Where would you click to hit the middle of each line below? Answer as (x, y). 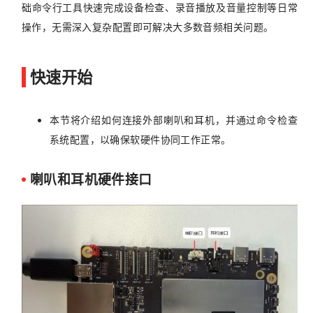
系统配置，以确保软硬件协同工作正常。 (140, 139)
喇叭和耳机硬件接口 (91, 180)
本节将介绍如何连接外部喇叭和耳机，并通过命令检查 (174, 119)
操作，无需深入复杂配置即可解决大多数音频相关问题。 (147, 26)
